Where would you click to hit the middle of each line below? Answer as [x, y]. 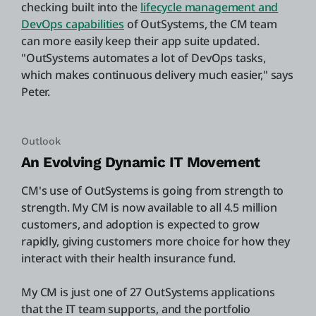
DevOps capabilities [73, 24]
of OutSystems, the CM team [200, 24]
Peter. [36, 91]
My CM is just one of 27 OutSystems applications [148, 292]
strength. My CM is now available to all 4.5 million [149, 207]
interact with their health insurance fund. [129, 258]
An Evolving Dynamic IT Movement [141, 162]
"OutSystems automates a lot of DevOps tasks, [144, 57]
